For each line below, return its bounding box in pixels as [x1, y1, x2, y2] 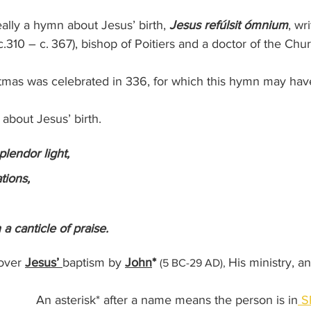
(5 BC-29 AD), [160, 257, 228, 269]
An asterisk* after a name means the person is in [36, 293, 298, 308]
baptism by [62, 255, 125, 270]
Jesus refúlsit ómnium [169, 18, 288, 33]
